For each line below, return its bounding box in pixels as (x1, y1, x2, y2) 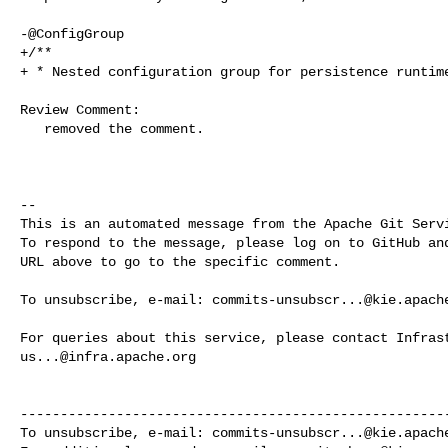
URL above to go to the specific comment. (20, 253, 340, 270)
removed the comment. (20, 120, 44, 137)
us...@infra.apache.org (20, 348, 196, 365)
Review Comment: (20, 101, 140, 118)
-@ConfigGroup (20, 25, 124, 42)
